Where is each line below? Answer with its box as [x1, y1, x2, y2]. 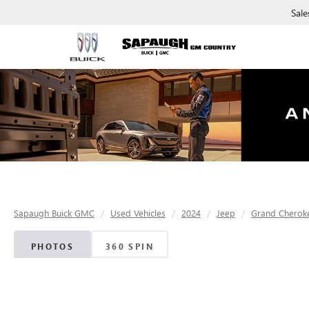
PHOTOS [30, 241, 74, 252]
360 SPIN [105, 241, 154, 252]
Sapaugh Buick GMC [14, 207, 94, 219]
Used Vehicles [110, 207, 166, 219]
